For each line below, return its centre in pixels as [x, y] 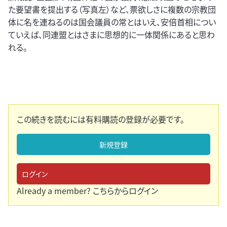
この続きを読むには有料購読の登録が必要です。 [101, 119]
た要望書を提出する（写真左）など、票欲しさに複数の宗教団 [112, 9]
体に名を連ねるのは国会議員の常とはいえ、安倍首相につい [112, 22]
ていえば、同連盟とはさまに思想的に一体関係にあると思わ [111, 35]
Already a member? [55, 191]
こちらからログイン [125, 191]
